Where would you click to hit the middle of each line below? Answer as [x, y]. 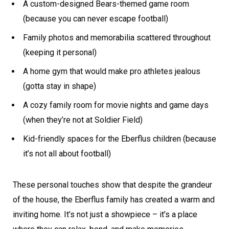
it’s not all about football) [67, 153]
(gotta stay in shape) [60, 86]
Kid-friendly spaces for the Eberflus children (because [120, 139]
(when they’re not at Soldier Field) [83, 120]
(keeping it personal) [60, 52]
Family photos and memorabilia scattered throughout [117, 37]
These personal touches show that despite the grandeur [112, 185]
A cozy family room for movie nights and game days [116, 105]
